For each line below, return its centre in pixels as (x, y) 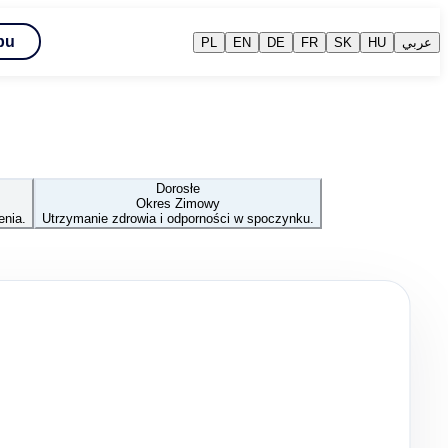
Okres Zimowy (178, 203)
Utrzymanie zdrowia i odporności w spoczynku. (178, 218)
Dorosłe (178, 188)
